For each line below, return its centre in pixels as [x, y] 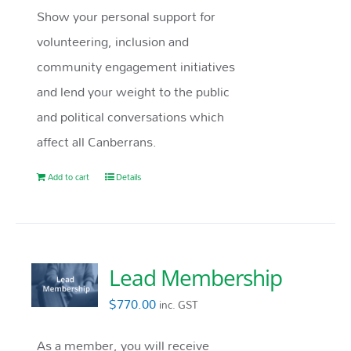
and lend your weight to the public [134, 92]
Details [129, 177]
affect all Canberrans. [97, 142]
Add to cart [69, 177]
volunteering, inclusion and [113, 42]
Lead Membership [196, 278]
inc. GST [179, 305]
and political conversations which [131, 117]
